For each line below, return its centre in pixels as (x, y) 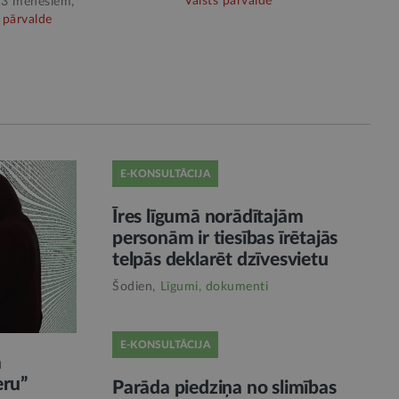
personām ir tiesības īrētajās (225, 239)
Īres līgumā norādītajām (208, 217)
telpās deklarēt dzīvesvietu (220, 260)
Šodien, (134, 287)
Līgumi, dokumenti (214, 287)
